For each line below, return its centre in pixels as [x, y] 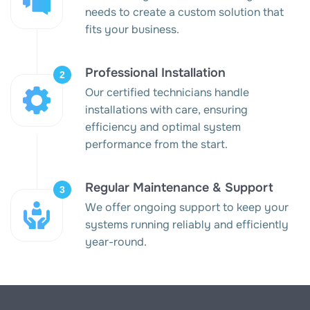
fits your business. [132, 30]
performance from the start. [156, 145]
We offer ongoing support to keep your [187, 208]
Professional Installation [155, 73]
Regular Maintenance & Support [179, 188]
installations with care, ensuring [166, 110]
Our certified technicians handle [167, 93]
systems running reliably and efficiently [187, 225]
